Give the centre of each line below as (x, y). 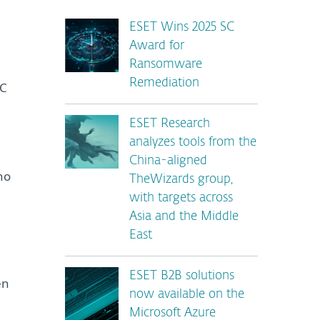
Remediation (164, 83)
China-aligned (168, 161)
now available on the (187, 295)
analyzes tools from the (193, 142)
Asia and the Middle (184, 217)
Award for (157, 46)
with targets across (181, 198)
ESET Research (170, 124)
